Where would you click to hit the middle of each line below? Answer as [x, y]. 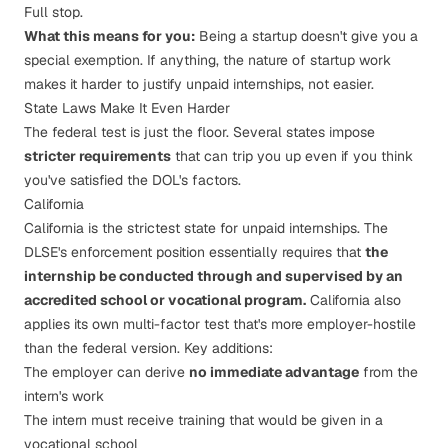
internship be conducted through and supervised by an [213, 276]
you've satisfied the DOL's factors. [132, 180]
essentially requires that [285, 252]
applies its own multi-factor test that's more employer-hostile [220, 324]
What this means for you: [109, 36]
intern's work [64, 396]
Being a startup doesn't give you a [306, 36]
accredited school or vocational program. [165, 300]
